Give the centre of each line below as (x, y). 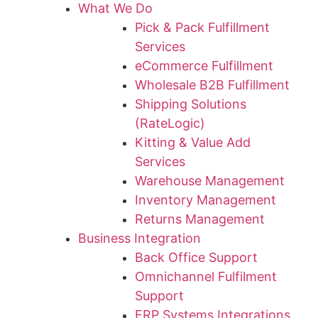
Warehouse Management (210, 181)
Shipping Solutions (191, 104)
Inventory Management (205, 200)
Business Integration (139, 238)
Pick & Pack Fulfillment (202, 27)
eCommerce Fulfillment (204, 66)
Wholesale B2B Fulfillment (212, 85)
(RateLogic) (170, 123)
